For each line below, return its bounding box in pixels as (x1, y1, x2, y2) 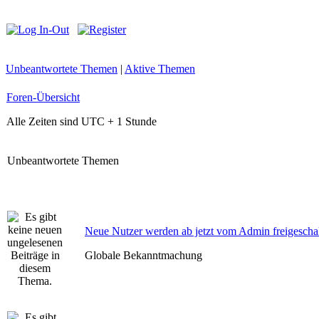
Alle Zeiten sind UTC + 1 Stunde (6, 115, 157, 127)
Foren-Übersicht (6, 91, 80, 103)
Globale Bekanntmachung (85, 249, 202, 261)
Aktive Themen (125, 63, 195, 75)
